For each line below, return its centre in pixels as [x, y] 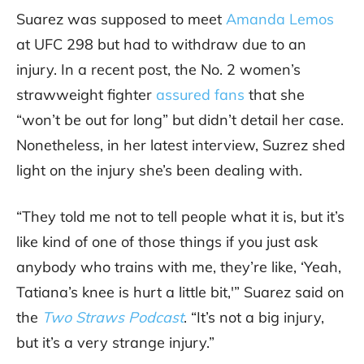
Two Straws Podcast [113, 318]
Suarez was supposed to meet [121, 19]
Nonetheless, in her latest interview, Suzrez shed [181, 145]
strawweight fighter [86, 95]
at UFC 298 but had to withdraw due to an [161, 45]
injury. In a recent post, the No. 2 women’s [158, 70]
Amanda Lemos [280, 19]
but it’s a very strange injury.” [115, 343]
